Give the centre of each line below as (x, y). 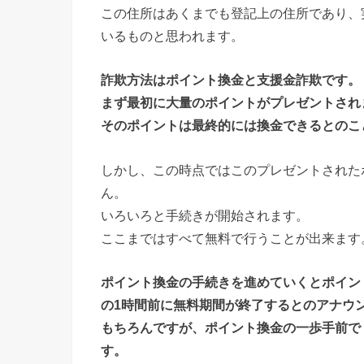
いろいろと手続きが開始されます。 (205, 215)
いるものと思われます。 (172, 36)
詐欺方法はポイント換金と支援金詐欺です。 (231, 80)
